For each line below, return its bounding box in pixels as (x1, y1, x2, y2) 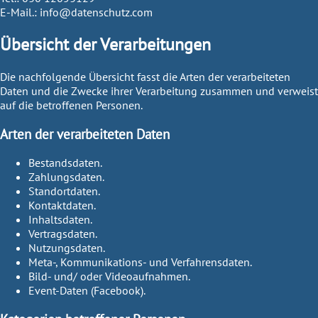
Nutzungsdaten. (28, 241, 105, 256)
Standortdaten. (28, 184, 100, 199)
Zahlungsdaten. (28, 170, 104, 185)
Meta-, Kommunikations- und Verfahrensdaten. (28, 255, 252, 270)
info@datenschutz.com (40, 4, 153, 19)
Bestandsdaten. (28, 155, 102, 170)
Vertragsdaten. (28, 226, 97, 241)
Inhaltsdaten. (28, 212, 92, 227)
